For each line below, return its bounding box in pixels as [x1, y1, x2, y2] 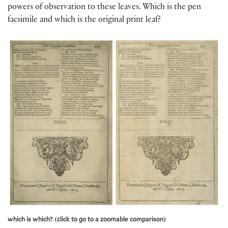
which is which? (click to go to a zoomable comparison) [8, 214, 166, 223]
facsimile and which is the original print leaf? [8, 16, 161, 25]
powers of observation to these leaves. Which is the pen [8, 3, 201, 12]
